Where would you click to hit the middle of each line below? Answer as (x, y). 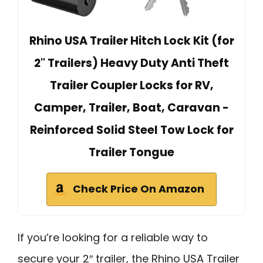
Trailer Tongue (131, 152)
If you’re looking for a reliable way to (113, 237)
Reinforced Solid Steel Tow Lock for (131, 130)
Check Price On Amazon (139, 189)
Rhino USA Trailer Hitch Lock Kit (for (131, 41)
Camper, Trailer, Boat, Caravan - (131, 107)
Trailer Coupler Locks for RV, (131, 85)
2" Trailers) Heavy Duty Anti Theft (131, 63)
